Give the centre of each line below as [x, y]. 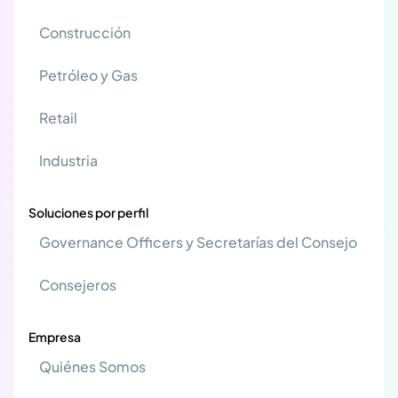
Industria [68, 160]
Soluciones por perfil [88, 212]
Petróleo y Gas [88, 75]
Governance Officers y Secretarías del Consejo [198, 242]
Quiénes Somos [92, 366]
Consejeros [78, 284]
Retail [58, 117]
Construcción [85, 32]
